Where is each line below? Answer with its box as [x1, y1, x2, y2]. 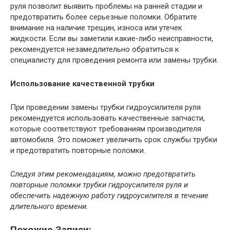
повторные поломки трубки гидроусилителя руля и [10, 180, 188, 189]
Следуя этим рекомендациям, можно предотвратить [10, 169, 196, 179]
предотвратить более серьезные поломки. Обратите [10, 12, 197, 22]
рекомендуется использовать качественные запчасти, [10, 113, 205, 123]
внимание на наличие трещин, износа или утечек [10, 23, 182, 32]
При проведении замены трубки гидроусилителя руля [10, 102, 201, 112]
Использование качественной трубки [10, 79, 155, 88]
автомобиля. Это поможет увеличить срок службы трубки [10, 135, 217, 144]
